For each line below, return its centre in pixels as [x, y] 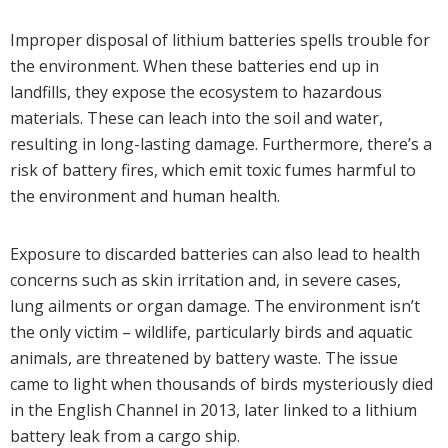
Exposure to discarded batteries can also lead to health [215, 254]
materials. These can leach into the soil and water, [196, 118]
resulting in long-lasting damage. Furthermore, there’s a [221, 144]
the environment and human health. [145, 196]
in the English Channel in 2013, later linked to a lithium [213, 410]
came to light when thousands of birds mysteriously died [221, 384]
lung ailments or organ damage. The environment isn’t [215, 306]
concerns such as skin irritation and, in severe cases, [205, 280]
